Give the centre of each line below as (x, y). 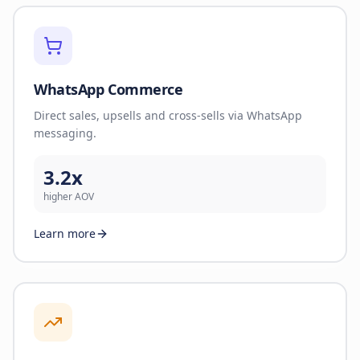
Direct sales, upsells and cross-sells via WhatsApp (168, 115)
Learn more (65, 233)
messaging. (65, 133)
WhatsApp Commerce (108, 89)
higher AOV (69, 196)
